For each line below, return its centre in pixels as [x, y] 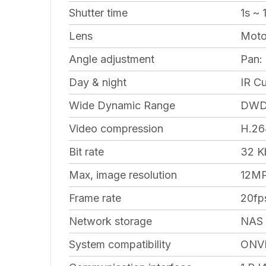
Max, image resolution [123, 175]
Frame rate [95, 198]
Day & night [98, 82]
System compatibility [120, 244]
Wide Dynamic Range [122, 105]
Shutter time [98, 12]
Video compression [116, 128]
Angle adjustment [112, 59]
